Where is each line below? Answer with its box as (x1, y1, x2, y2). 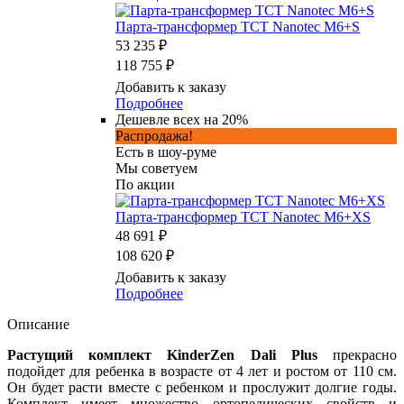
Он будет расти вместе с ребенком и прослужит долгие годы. (7, 379, 397, 395)
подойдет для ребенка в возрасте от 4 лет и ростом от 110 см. (7, 363, 397, 379)
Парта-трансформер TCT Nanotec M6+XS (115, 208, 371, 225)
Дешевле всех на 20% (115, 111, 248, 127)
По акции (115, 176, 175, 192)
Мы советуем (115, 160, 197, 176)
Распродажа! (115, 127, 193, 143)
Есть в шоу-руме (115, 143, 216, 160)
